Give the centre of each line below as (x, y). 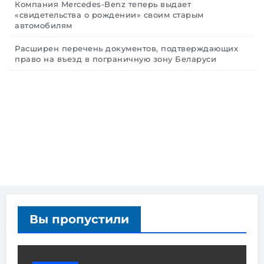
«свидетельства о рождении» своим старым (109, 14)
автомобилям (44, 25)
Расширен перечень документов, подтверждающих (126, 48)
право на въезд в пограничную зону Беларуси (115, 59)
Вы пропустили (79, 219)
